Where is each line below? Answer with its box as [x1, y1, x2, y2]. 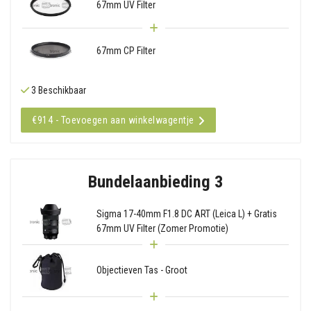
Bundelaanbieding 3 [88, 171, 223, 192]
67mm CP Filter [96, 44, 155, 56]
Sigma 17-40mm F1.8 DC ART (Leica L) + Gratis [96, 208, 277, 220]
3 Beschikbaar [29, 84, 86, 96]
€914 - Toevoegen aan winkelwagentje [32, 114, 194, 126]
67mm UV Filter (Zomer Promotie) [96, 223, 228, 235]
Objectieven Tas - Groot [96, 264, 187, 276]
